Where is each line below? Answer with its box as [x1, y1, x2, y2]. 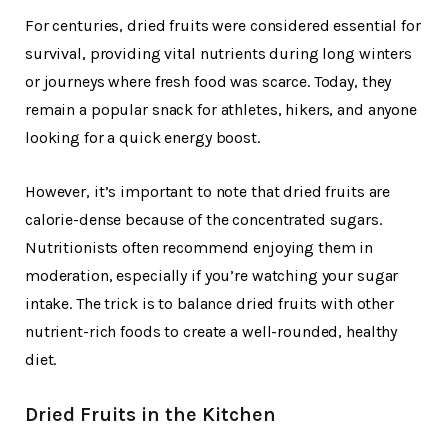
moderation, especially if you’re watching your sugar [25, 265, 399, 285]
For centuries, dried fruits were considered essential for [25, 15, 421, 35]
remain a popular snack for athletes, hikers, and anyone [25, 99, 417, 119]
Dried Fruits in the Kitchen [25, 402, 276, 426]
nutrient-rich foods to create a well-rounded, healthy [25, 321, 398, 341]
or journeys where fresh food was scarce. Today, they [25, 71, 392, 91]
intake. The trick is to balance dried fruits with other [25, 293, 394, 313]
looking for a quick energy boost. [25, 127, 260, 147]
